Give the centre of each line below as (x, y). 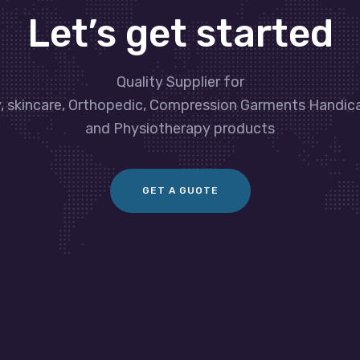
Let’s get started (180, 33)
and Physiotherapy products (180, 128)
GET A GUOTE (180, 190)
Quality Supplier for (180, 82)
